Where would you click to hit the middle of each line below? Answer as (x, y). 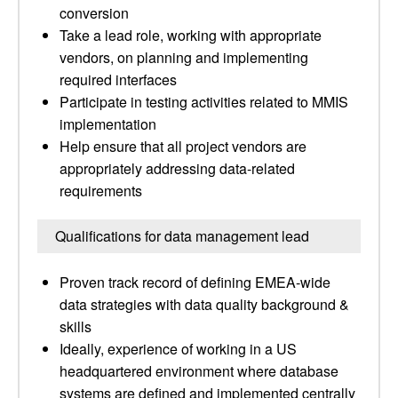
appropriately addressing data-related (177, 168)
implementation (108, 124)
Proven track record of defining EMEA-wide (195, 282)
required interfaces (118, 80)
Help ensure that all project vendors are (183, 146)
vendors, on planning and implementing (184, 57)
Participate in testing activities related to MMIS (204, 102)
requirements (101, 191)
